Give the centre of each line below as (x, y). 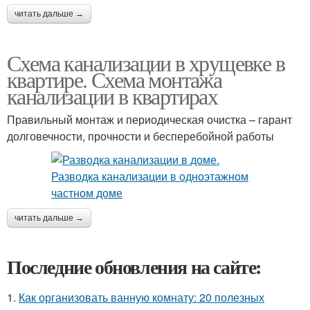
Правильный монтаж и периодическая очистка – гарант (149, 119)
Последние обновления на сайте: (134, 267)
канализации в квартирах (112, 96)
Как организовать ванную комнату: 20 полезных (142, 297)
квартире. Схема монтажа (115, 79)
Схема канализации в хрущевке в (146, 63)
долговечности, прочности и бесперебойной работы (140, 136)
